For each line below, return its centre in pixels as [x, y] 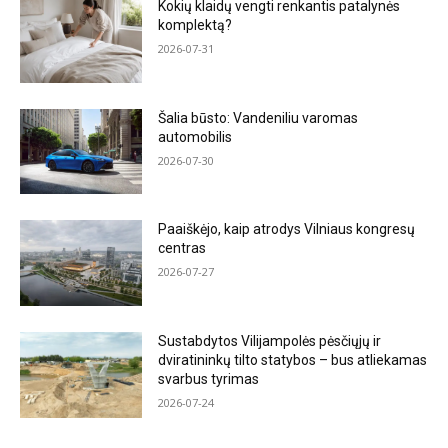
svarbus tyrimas [209, 379]
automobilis [195, 136]
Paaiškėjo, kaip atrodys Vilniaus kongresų [287, 229]
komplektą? [195, 25]
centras [182, 248]
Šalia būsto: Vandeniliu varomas [258, 117]
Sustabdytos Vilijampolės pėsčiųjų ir [270, 341]
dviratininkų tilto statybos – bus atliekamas [293, 360]
